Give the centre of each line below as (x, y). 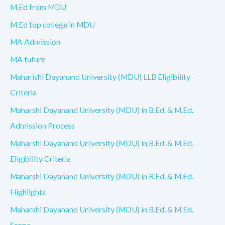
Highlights (28, 192)
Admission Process (42, 126)
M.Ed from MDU (38, 7)
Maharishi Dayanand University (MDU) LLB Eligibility (100, 77)
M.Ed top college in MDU (52, 24)
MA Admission (35, 42)
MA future (28, 60)
